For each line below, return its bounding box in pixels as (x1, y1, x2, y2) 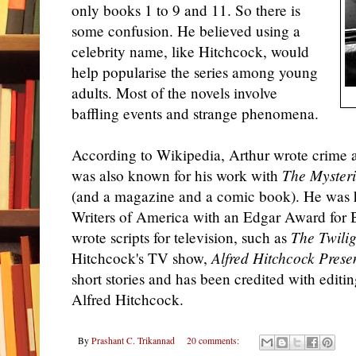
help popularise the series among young (72, 62, 318, 83)
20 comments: (186, 335, 242, 347)
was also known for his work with (72, 165, 282, 186)
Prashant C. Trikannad (91, 335, 175, 347)
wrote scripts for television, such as (72, 227, 291, 248)
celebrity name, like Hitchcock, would (72, 41, 309, 62)
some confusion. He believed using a (72, 21, 300, 41)
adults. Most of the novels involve (72, 83, 277, 103)
